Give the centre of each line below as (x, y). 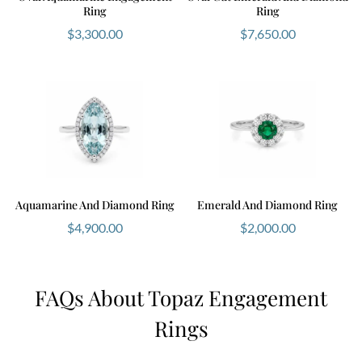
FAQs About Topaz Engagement (181, 297)
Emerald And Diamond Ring (267, 204)
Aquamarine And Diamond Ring (95, 204)
